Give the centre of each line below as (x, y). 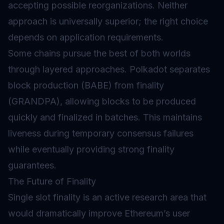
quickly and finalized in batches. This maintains (105, 117)
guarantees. (32, 165)
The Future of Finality (52, 181)
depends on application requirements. (86, 37)
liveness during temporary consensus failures (101, 133)
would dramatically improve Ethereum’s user (99, 213)
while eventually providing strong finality (91, 149)
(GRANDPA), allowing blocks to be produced (102, 101)
